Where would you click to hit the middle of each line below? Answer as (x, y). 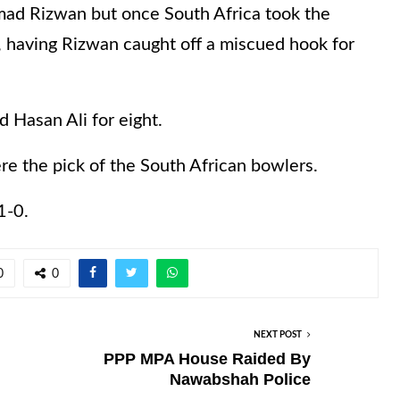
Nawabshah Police (240, 379)
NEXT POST (278, 334)
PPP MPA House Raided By (207, 358)
